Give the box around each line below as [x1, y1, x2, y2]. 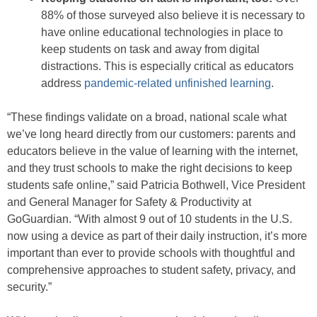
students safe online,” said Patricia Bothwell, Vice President [7, 179, 305, 192]
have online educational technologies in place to [41, 26, 283, 39]
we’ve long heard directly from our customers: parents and [7, 128, 296, 141]
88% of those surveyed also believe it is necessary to [41, 9, 305, 22]
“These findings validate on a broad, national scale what [7, 111, 287, 124]
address [41, 77, 84, 90]
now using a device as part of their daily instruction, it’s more [7, 230, 307, 243]
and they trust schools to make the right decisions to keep [7, 162, 292, 175]
